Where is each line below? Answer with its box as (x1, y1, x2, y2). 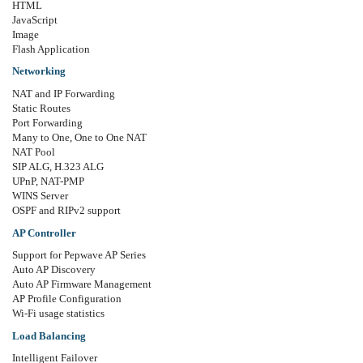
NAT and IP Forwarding (12, 88, 115, 100)
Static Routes (12, 102, 70, 115)
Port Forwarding (12, 117, 83, 130)
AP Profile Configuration (12, 293, 122, 305)
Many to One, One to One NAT (12, 131, 147, 144)
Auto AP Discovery (12, 263, 96, 276)
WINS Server (12, 190, 68, 203)
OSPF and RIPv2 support (12, 204, 121, 217)
